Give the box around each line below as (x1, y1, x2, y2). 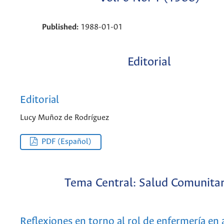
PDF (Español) (41, 137, 92, 146)
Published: (41, 22, 80, 31)
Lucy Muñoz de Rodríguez (20, 113, 109, 122)
